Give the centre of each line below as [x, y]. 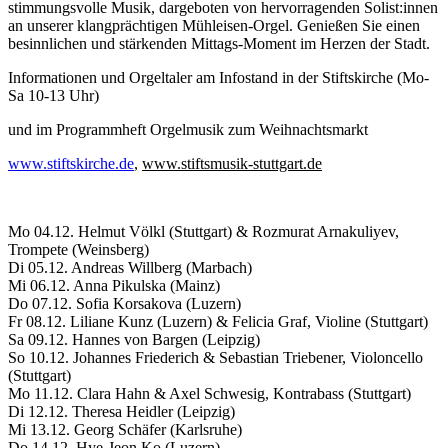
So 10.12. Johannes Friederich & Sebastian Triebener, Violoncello [215, 357]
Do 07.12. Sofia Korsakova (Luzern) [124, 303]
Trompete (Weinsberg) [78, 249]
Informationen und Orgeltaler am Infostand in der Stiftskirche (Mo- [218, 77]
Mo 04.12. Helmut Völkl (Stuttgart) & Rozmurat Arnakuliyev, [203, 231]
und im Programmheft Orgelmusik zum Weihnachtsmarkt [188, 129]
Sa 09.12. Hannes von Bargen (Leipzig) [134, 339]
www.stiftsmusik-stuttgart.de [232, 163]
